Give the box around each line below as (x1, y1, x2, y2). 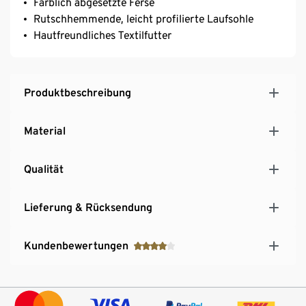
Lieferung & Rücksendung (24, 200, 152, 214)
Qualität (24, 162, 64, 176)
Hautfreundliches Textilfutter (33, 28, 171, 42)
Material (24, 124, 66, 137)
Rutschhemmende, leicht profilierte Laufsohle (33, 12, 253, 25)
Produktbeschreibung (24, 85, 131, 99)
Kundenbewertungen (24, 238, 128, 252)
